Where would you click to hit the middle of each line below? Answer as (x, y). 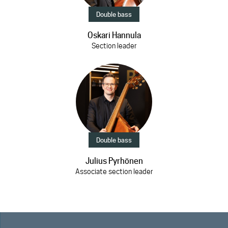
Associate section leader (114, 172)
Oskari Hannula (114, 35)
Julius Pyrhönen (114, 161)
